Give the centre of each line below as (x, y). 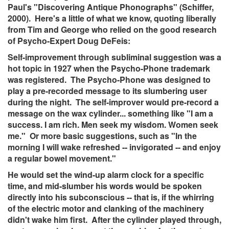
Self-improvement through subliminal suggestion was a (114, 57)
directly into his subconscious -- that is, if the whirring (111, 197)
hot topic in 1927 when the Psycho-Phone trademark (109, 68)
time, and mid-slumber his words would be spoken (105, 186)
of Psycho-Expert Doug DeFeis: (69, 41)
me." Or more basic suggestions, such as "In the (102, 136)
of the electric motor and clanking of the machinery (106, 209)
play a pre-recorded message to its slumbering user (107, 91)
